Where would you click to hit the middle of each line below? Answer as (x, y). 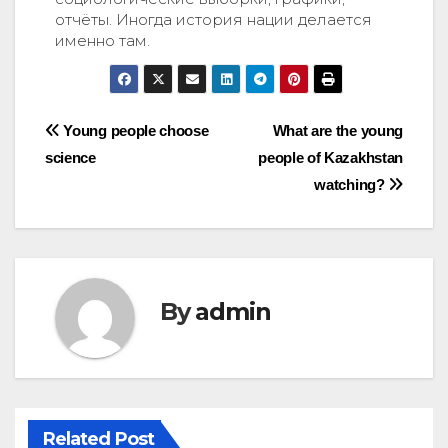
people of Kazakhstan (330, 157)
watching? (351, 184)
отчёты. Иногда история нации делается (213, 19)
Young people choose (134, 130)
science (70, 157)
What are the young (337, 130)
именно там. (102, 40)
